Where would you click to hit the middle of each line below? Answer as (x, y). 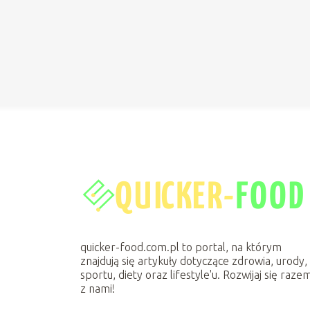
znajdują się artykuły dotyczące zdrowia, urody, (194, 261)
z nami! (98, 288)
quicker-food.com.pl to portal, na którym (181, 247)
